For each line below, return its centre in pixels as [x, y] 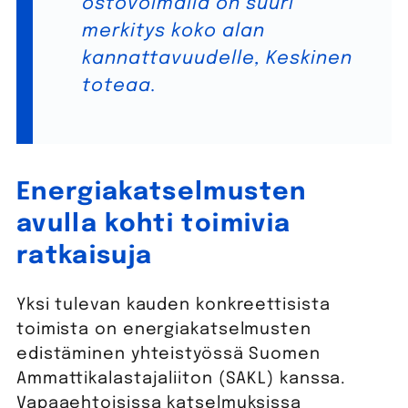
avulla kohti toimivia [153, 225]
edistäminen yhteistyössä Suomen [168, 354]
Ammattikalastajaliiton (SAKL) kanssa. [181, 378]
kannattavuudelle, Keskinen [217, 59]
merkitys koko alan [173, 32]
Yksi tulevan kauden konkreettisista [173, 305]
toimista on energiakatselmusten [163, 329]
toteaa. [119, 87]
